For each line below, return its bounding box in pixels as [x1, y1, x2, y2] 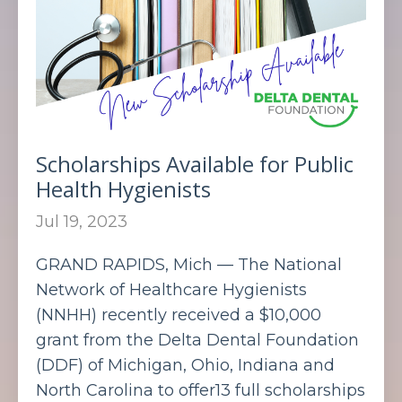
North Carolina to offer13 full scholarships [36, 380, 365, 400]
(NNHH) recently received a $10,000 [36, 304, 321, 325]
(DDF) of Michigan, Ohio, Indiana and [36, 354, 335, 375]
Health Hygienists [36, 173, 211, 204]
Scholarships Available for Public [36, 148, 354, 179]
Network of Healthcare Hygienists [36, 279, 307, 300]
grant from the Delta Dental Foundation [36, 329, 359, 350]
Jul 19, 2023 [36, 211, 127, 232]
